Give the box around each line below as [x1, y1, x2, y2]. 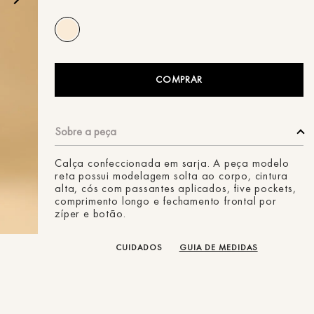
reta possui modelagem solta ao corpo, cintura [55, 168, 289, 183]
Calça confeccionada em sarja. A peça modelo [55, 156, 289, 170]
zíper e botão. [55, 206, 126, 221]
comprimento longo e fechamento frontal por [55, 193, 277, 208]
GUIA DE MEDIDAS [179, 242, 258, 253]
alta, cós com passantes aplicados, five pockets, [55, 181, 296, 196]
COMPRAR [156, 73, 203, 86]
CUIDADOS [115, 242, 163, 253]
